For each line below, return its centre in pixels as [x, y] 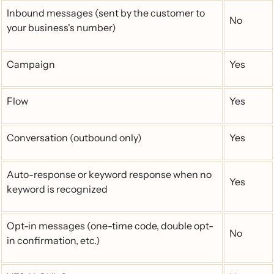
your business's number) [61, 28]
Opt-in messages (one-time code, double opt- [110, 226]
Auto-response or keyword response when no [109, 174]
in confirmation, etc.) [54, 240]
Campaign [31, 64]
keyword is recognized [57, 189]
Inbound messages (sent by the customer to [106, 13]
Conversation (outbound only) [74, 138]
